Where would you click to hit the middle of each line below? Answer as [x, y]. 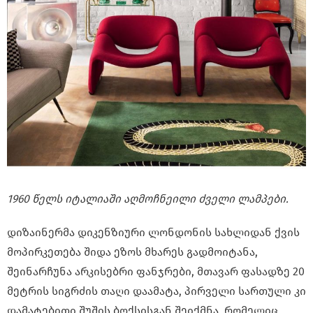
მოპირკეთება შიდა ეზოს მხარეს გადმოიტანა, [132, 252]
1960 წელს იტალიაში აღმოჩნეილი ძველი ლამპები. [148, 199]
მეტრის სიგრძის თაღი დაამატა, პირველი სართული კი [156, 291]
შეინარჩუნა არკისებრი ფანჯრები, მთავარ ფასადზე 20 [156, 272]
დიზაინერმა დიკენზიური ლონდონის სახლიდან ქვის [153, 233]
